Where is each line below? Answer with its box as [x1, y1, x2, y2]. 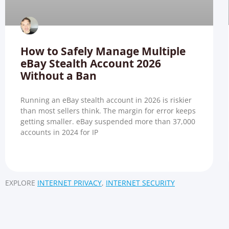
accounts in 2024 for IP [20, 127, 98, 137]
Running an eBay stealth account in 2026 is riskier [20, 95, 192, 105]
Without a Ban [20, 68, 97, 83]
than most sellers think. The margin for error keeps [20, 105, 196, 116]
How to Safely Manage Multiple [20, 43, 186, 58]
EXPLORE [5, 178, 35, 188]
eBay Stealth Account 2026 [20, 56, 161, 71]
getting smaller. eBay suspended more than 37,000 [20, 116, 195, 126]
